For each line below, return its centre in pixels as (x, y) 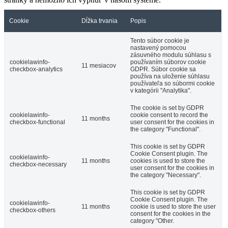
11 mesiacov (99, 65)
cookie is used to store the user (173, 206)
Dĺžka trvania (99, 21)
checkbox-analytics (36, 69)
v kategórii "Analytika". (161, 90)
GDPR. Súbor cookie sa (163, 69)
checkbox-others (33, 210)
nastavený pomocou (158, 48)
